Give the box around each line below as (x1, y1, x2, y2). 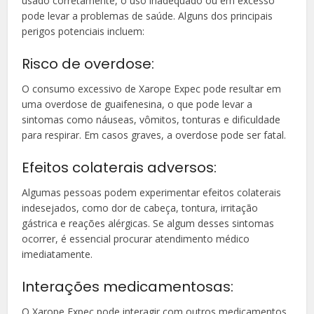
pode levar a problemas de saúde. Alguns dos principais (22, 8, 273, 22)
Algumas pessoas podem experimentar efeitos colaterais (22, 185, 282, 199)
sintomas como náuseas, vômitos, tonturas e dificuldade (22, 112, 281, 126)
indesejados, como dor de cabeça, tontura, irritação (22, 200, 259, 214)
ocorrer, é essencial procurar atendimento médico (22, 231, 250, 245)
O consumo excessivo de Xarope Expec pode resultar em (22, 81, 282, 95)
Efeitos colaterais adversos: (22, 157, 217, 177)
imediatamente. (22, 247, 93, 261)
